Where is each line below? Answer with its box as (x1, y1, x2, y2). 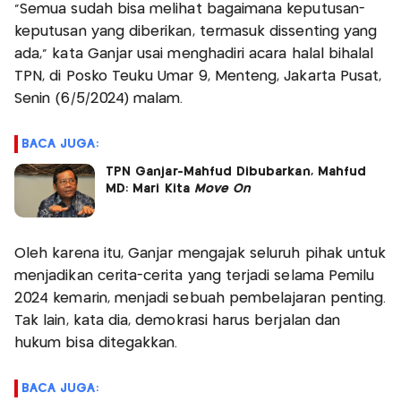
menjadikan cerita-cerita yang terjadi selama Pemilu (14, 269, 375, 283)
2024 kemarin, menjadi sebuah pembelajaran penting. (14, 291, 387, 305)
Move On (193, 182, 252, 195)
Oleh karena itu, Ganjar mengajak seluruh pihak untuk (14, 246, 387, 260)
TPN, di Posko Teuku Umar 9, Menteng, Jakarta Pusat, (14, 69, 382, 83)
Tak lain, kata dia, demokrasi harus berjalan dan (14, 313, 341, 328)
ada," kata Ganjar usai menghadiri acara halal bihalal (14, 47, 374, 61)
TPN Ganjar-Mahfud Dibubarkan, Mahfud (106, 165, 367, 178)
